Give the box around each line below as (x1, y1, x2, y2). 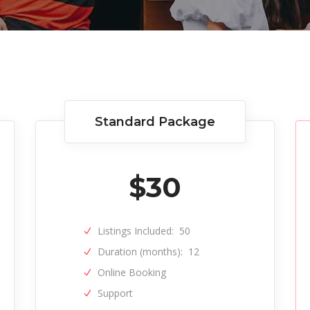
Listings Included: (98, 224, 174, 237)
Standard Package (94, 114, 215, 129)
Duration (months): (98, 245, 183, 258)
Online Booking (98, 266, 167, 279)
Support (98, 286, 134, 300)
